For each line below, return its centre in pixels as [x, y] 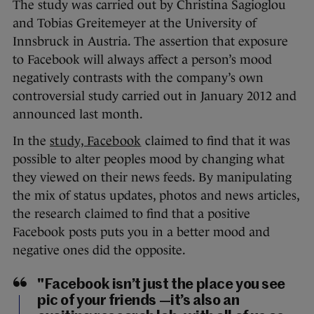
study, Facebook [96, 141]
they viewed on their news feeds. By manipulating [152, 178]
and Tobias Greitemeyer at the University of [135, 23]
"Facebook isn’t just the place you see [162, 285]
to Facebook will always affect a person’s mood [142, 60]
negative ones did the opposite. [99, 251]
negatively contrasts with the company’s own [138, 78]
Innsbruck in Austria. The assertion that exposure [150, 42]
